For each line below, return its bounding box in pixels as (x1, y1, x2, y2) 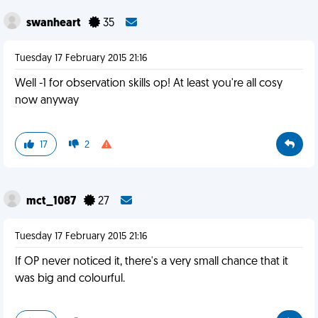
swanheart (26, 18, 83, 29)
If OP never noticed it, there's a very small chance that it (15, 256, 288, 268)
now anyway (15, 95, 79, 106)
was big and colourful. (15, 273, 125, 285)
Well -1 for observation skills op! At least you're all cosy (15, 78, 283, 89)
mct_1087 (26, 196, 78, 207)
